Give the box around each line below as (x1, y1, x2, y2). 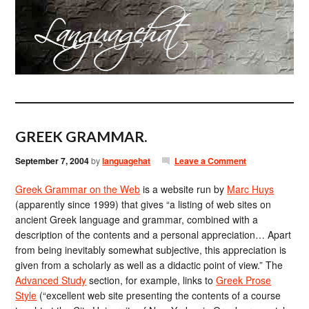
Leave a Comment (174, 154, 246, 167)
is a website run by (140, 182, 228, 196)
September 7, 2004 (15, 154, 90, 167)
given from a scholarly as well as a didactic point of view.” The (15, 258, 283, 272)
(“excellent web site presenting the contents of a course (37, 288, 281, 302)
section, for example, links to (86, 273, 217, 287)
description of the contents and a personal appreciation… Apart (15, 228, 292, 241)
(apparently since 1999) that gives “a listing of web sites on (15, 197, 272, 211)
